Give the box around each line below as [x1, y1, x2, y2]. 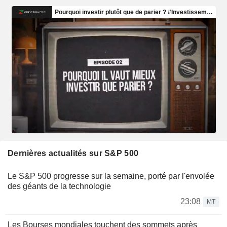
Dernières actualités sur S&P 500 [8, 148, 139, 158]
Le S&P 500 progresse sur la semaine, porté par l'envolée [8, 171, 214, 180]
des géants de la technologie [8, 181, 111, 191]
